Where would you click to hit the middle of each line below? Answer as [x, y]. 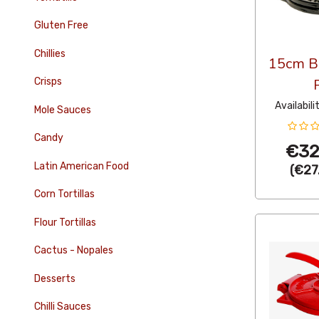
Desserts [54, 278]
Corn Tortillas [64, 194]
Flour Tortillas [65, 222]
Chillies [49, 53]
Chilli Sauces [62, 307]
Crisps [48, 82]
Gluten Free [61, 26]
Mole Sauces [62, 110]
